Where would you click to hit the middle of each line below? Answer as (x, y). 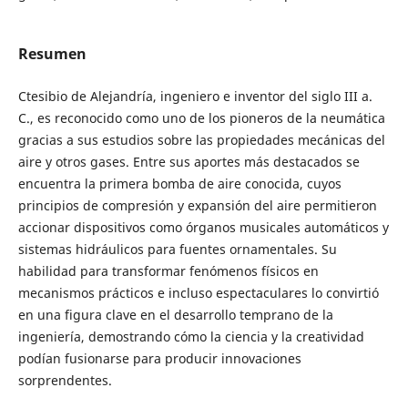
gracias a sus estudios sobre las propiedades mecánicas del (201, 140)
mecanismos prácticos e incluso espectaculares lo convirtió (198, 293)
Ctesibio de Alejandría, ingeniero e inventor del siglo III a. (195, 97)
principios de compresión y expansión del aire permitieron (197, 206)
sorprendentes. (65, 381)
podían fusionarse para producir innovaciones (159, 359)
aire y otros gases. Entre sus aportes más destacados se (189, 162)
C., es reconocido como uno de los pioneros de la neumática (201, 118)
